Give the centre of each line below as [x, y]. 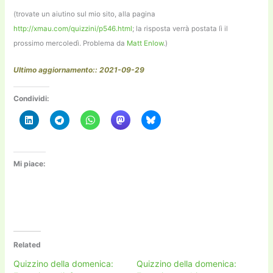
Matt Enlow [145, 43]
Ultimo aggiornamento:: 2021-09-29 [79, 69]
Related [27, 245]
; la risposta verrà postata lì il [180, 28]
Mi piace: [30, 163]
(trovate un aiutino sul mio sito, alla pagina [85, 14]
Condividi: [32, 98]
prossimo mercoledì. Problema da [70, 43]
